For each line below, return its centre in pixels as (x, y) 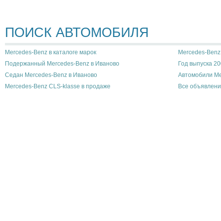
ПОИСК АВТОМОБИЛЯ (77, 33)
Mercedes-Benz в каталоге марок (51, 52)
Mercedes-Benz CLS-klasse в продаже (58, 86)
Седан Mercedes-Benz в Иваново (51, 75)
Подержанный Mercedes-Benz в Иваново (62, 63)
